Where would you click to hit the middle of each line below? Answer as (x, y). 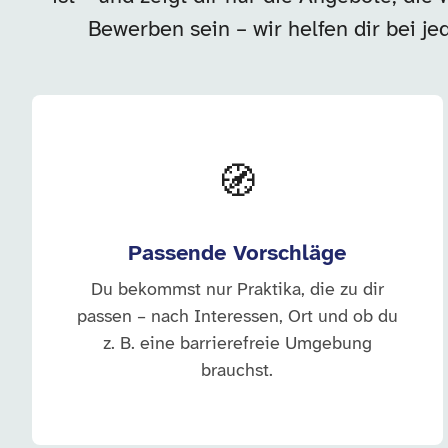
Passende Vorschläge (237, 254)
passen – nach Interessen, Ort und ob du (237, 317)
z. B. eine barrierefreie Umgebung (237, 344)
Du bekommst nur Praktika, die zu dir (237, 290)
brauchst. (237, 371)
